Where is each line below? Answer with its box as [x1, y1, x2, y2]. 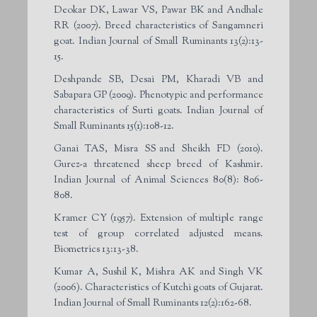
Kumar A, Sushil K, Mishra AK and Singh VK [54, 265, 263, 279]
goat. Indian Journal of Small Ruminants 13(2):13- [54, 34, 263, 49]
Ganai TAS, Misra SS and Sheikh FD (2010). [54, 142, 263, 156]
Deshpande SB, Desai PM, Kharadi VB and [54, 72, 263, 87]
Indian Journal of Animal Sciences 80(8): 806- [54, 173, 263, 188]
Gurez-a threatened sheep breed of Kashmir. [54, 157, 263, 172]
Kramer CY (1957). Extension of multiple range [54, 211, 263, 226]
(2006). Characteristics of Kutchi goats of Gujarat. [54, 280, 263, 295]
